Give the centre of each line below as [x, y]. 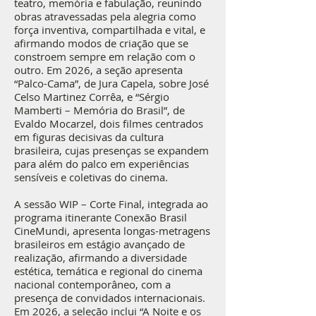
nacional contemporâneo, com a [92, 284]
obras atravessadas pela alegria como [105, 16]
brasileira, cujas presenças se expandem [111, 150]
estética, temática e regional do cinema [108, 271]
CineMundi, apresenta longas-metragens [112, 231]
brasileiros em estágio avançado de [99, 244]
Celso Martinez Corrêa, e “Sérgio [92, 97]
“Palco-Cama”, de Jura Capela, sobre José [111, 83]
